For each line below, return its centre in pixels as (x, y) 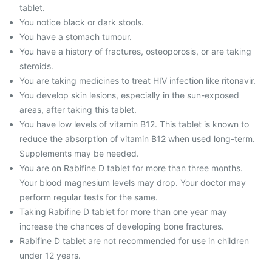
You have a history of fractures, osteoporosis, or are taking (135, 51)
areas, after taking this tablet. (78, 110)
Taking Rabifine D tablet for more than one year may (123, 212)
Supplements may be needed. (79, 153)
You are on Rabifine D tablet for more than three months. (131, 168)
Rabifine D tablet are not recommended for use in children (134, 241)
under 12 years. (50, 255)
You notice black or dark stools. (82, 22)
